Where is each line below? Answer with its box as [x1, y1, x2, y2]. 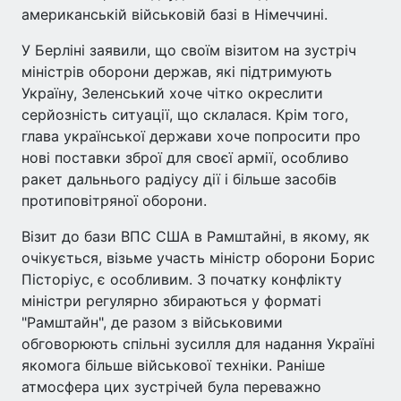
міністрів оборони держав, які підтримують [21, 63, 332, 81]
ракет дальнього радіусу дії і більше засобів [21, 170, 337, 188]
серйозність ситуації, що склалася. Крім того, [21, 106, 348, 124]
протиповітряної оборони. [21, 192, 207, 209]
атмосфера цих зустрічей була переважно [21, 378, 321, 396]
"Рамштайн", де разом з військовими [21, 313, 283, 331]
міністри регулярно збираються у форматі [21, 292, 321, 310]
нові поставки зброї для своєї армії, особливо [21, 149, 349, 166]
